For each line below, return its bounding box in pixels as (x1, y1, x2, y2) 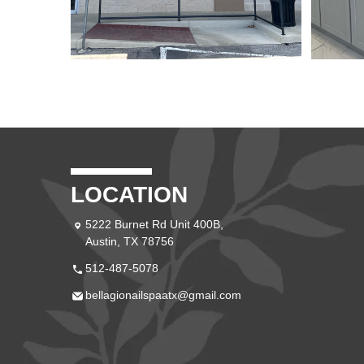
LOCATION (71, 181, 188, 207)
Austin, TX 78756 (85, 234, 174, 248)
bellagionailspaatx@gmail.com (85, 288, 241, 301)
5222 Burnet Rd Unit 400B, (85, 217, 223, 231)
